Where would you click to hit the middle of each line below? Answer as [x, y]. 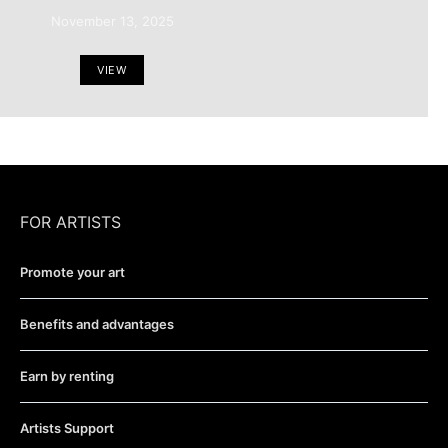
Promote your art [72, 272]
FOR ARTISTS [70, 222]
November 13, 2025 [112, 21]
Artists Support [67, 428]
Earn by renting [67, 376]
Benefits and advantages [97, 324]
